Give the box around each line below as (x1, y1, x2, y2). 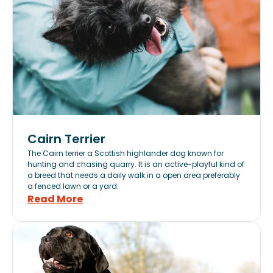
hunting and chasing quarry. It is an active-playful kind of (27, 159, 244, 169)
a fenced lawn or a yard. (27, 181, 119, 191)
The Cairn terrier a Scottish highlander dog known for (27, 148, 224, 158)
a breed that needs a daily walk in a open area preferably (27, 170, 240, 180)
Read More (27, 192, 83, 206)
